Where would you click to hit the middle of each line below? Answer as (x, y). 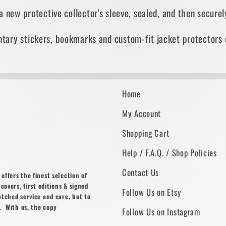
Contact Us (141, 173)
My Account (142, 114)
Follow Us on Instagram (161, 212)
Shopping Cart (146, 133)
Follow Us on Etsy (152, 192)
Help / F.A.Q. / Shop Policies (169, 153)
